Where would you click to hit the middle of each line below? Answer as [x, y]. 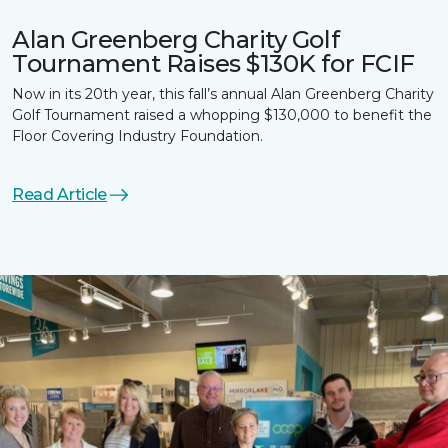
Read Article [60, 194]
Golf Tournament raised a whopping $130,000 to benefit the [222, 115]
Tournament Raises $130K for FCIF [213, 63]
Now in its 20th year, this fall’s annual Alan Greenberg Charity [223, 94]
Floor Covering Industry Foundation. [137, 136]
